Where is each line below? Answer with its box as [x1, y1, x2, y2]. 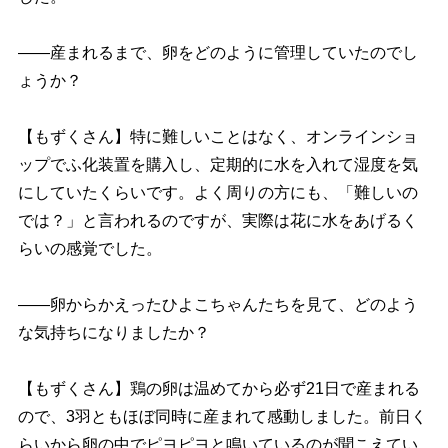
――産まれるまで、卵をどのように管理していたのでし [17, 44, 418, 61]
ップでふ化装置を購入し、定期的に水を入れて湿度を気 [17, 156, 418, 173]
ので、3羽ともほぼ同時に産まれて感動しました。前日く [17, 408, 427, 425]
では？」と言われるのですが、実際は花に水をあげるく [17, 212, 418, 229]
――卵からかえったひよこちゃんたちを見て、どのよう [17, 296, 418, 313]
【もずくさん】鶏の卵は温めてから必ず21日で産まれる [17, 380, 420, 397]
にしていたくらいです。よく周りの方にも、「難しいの [17, 184, 418, 201]
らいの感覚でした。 [17, 240, 162, 257]
